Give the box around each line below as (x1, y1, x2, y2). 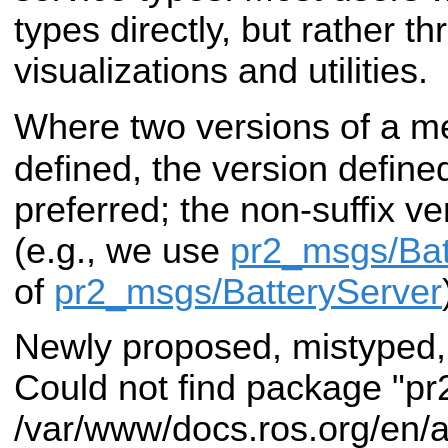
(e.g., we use (14, 230, 230, 271)
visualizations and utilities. (14, 50, 428, 91)
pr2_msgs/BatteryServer (54, 271, 442, 312)
